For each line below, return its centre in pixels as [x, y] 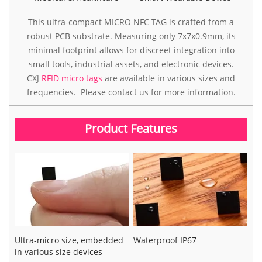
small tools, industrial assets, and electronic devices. [131, 64]
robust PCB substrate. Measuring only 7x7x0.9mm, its [131, 36]
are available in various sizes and [169, 78]
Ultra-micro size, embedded [69, 240]
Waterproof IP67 [165, 240]
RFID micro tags [71, 78]
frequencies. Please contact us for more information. [131, 92]
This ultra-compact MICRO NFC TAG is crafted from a [131, 22]
